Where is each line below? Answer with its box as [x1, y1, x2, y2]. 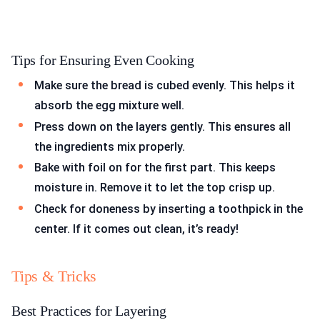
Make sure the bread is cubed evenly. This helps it [34, 79, 295, 93]
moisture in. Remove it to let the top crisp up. [34, 181, 275, 195]
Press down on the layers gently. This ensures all [34, 119, 291, 134]
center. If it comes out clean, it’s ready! [34, 221, 239, 236]
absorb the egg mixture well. [34, 99, 184, 113]
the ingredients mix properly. [34, 139, 185, 154]
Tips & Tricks [11, 267, 97, 286]
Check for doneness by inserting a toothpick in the [34, 201, 303, 216]
